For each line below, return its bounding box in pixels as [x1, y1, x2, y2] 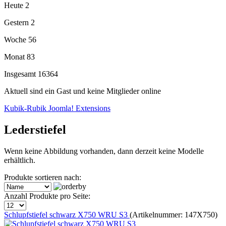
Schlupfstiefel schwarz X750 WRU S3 [4, 210, 130, 219]
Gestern [4, 18, 31, 27]
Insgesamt [4, 69, 38, 78]
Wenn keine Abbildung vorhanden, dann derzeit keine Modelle [4, 146, 204, 155]
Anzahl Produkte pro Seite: [4, 191, 90, 200]
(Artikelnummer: [130, 210, 185, 219]
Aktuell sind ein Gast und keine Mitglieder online [4, 86, 161, 95]
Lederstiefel [4, 123, 66, 136]
